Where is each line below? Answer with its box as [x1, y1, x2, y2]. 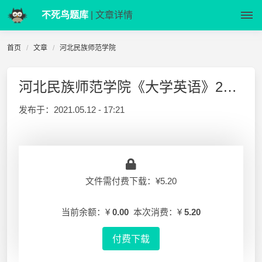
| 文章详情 [88, 10, 133, 20]
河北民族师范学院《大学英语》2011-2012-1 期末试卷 [223, 79, 237, 95]
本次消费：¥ [129, 206, 184, 217]
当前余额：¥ [61, 206, 112, 217]
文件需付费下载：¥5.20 [85, 176, 177, 186]
